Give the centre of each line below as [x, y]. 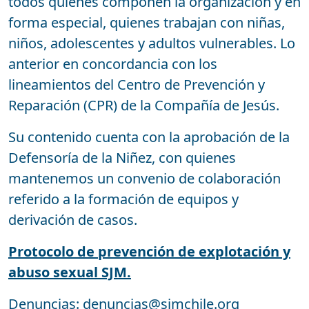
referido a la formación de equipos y [123, 199]
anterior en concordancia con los [113, 63]
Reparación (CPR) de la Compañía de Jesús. [144, 105]
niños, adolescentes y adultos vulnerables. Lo [152, 43]
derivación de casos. [73, 219]
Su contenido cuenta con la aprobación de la [149, 137]
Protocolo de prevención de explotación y [149, 251]
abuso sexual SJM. [70, 272]
